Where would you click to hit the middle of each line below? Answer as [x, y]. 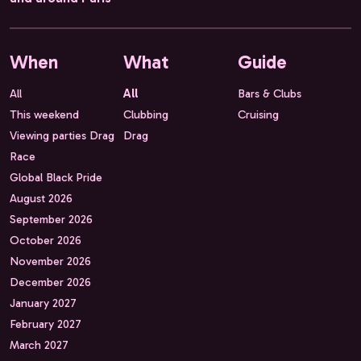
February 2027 [46, 324]
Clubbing [146, 115]
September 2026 [51, 220]
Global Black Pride [56, 178]
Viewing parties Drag [62, 136]
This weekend [44, 115]
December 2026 [50, 282]
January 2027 [43, 303]
